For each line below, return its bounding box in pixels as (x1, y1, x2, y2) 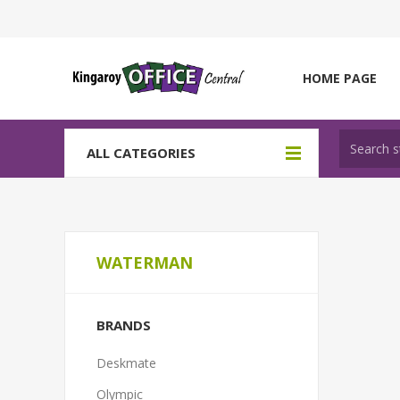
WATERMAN (96, 252, 193, 273)
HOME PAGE (303, 70, 377, 87)
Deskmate (96, 354, 156, 371)
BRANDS (96, 316, 151, 334)
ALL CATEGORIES (87, 144, 196, 162)
